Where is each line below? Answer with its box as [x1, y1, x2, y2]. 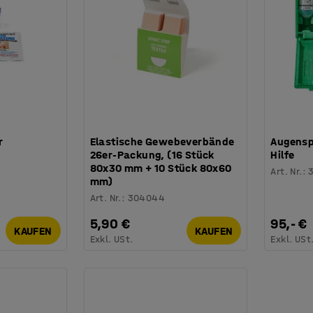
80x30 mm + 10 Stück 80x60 [89, 161, 232, 175]
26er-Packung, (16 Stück [89, 148, 214, 162]
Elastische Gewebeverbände [89, 135, 235, 149]
